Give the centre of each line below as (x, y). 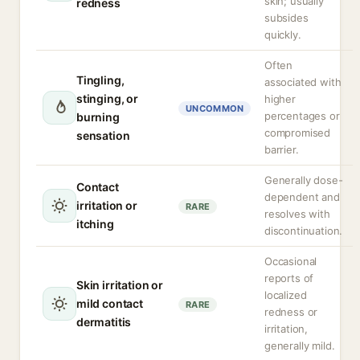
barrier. (282, 149)
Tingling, (100, 80)
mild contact (110, 303)
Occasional (291, 261)
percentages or (302, 116)
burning (98, 117)
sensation (103, 135)
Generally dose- (304, 180)
